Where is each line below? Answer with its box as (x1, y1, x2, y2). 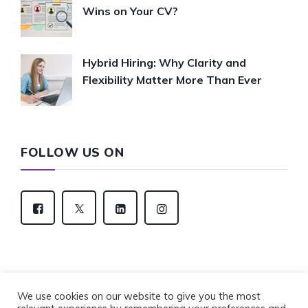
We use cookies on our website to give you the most (17, 289, 261, 302)
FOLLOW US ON (21, 144, 124, 161)
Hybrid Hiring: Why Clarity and (82, 55, 246, 69)
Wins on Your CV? (82, 3, 178, 18)
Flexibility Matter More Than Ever (82, 72, 262, 87)
